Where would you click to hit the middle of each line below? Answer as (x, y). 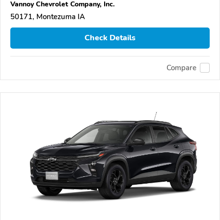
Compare (181, 68)
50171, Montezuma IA (48, 16)
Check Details (110, 38)
